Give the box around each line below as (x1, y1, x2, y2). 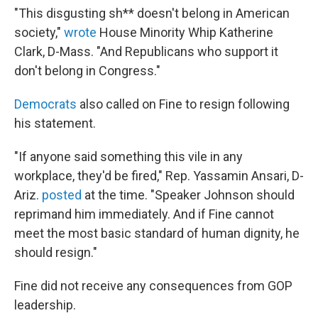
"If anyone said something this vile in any (14, 149, 243, 164)
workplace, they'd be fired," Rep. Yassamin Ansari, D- (14, 168, 304, 183)
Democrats (14, 97, 79, 111)
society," (14, 25, 64, 40)
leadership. (14, 297, 76, 312)
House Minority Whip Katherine (97, 25, 273, 40)
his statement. (14, 116, 96, 131)
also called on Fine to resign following (79, 97, 290, 111)
